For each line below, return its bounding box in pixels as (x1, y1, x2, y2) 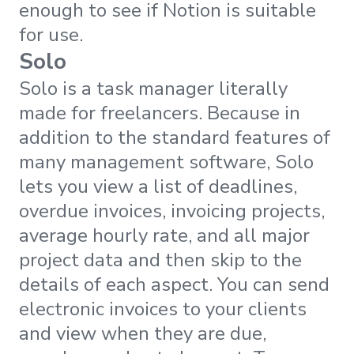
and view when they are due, (19, 320, 266, 346)
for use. (19, 21, 83, 47)
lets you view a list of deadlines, (19, 173, 297, 199)
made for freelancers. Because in (19, 100, 300, 126)
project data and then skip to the (19, 247, 302, 273)
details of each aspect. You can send (19, 271, 330, 297)
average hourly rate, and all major (19, 222, 310, 248)
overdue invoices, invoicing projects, (19, 198, 325, 224)
